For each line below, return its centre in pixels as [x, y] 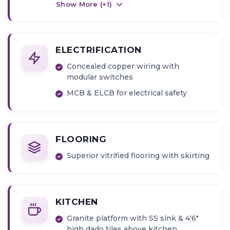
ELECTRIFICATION [99, 50]
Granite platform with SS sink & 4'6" [133, 218]
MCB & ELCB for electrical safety [127, 93]
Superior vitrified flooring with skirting [138, 156]
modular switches [100, 77]
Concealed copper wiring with [123, 66]
